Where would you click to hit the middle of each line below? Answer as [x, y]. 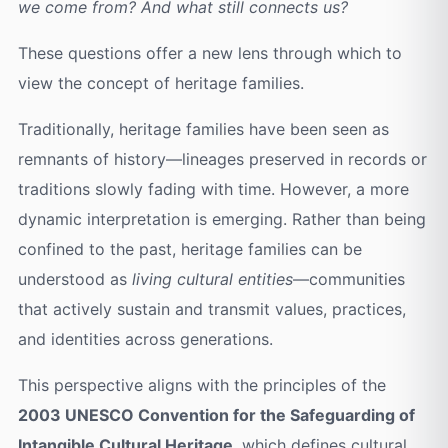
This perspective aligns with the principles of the [201, 385]
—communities [348, 279]
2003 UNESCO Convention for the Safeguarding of [216, 415]
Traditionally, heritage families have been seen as [203, 129]
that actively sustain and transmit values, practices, [211, 309]
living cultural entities [212, 279]
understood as [74, 279]
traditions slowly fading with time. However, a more [213, 189]
